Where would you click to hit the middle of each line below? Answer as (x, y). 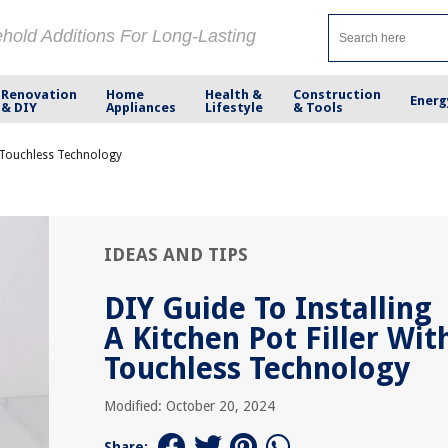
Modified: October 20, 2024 (189, 406)
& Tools (317, 107)
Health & (234, 94)
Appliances (141, 107)
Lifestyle (234, 107)
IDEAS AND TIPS (176, 254)
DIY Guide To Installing (268, 308)
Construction (336, 94)
